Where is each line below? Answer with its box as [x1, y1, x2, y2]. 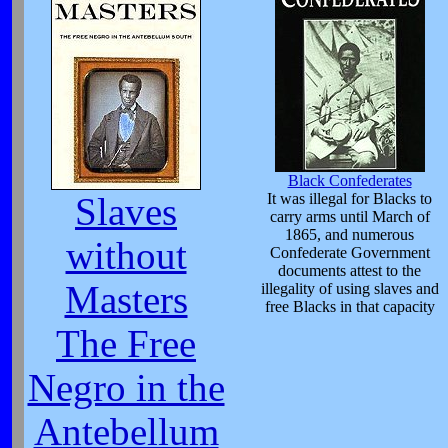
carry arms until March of [269, 208, 430, 225]
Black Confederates [287, 172, 412, 189]
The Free [56, 323, 196, 365]
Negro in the [27, 367, 225, 409]
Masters [64, 279, 188, 321]
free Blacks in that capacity [264, 298, 435, 315]
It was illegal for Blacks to [267, 190, 432, 207]
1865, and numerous [285, 226, 414, 243]
